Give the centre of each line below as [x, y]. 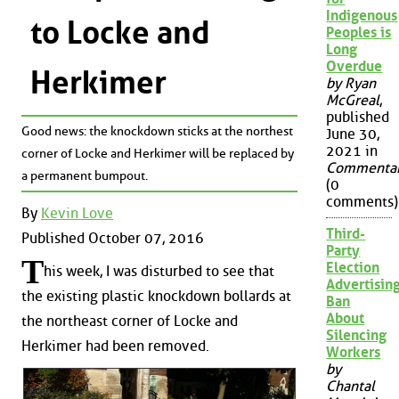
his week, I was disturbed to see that [159, 272]
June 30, [353, 134]
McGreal [353, 101]
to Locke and [120, 33]
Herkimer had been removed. [115, 346]
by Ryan [351, 84]
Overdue [354, 67]
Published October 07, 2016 [113, 238]
